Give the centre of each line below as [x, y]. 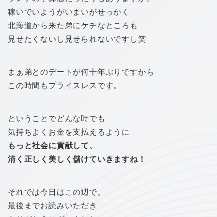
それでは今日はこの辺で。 [57, 192]
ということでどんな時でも [57, 118]
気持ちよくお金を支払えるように [69, 132]
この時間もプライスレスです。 [65, 85]
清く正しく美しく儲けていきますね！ [77, 159]
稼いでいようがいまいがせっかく [69, 12]
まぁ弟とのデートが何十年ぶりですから [81, 72]
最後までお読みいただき [53, 205]
